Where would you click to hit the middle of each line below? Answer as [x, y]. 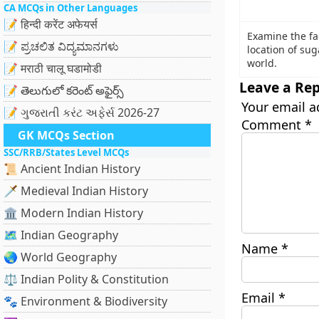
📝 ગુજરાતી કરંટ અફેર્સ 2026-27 [82, 113]
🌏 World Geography [60, 257]
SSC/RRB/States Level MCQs [66, 152]
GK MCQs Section [66, 135]
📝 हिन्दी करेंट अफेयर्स [51, 24]
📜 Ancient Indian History [72, 169]
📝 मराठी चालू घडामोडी [53, 68]
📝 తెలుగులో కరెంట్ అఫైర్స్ [64, 90]
